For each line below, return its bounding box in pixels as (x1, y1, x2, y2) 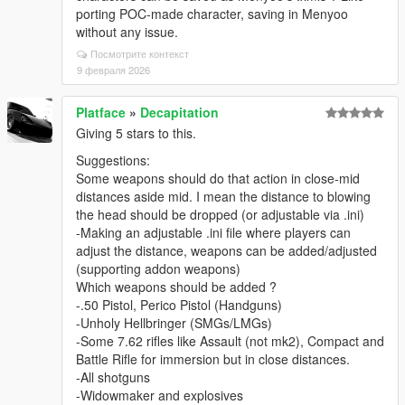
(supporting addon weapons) (76, 259, 240, 278)
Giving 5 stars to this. (76, 124, 196, 142)
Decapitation (140, 103, 219, 121)
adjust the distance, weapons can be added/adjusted (76, 241, 377, 259)
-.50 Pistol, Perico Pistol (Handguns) (76, 296, 282, 314)
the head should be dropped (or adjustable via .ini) (76, 205, 364, 223)
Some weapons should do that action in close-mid (76, 169, 360, 187)
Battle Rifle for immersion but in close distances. (76, 350, 350, 368)
